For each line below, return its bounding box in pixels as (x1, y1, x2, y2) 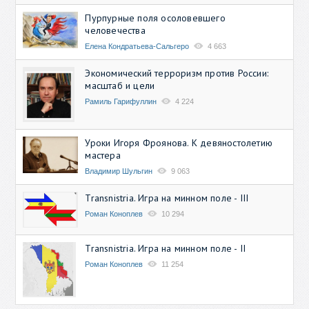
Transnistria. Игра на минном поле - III (85, 191, 249, 204)
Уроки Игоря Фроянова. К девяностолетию (85, 136, 273, 149)
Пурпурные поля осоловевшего (85, 11, 226, 24)
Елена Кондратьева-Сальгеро (85, 41, 190, 50)
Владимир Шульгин (85, 166, 153, 175)
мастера (85, 148, 121, 161)
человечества (85, 23, 146, 37)
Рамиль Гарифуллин (85, 97, 157, 106)
